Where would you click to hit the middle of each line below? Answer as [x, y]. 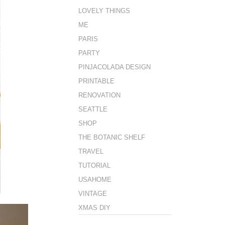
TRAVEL [91, 151]
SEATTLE [93, 109]
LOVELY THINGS [104, 11]
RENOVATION [99, 95]
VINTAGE [93, 193]
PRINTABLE [96, 81]
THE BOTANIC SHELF [112, 137]
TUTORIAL [94, 165]
